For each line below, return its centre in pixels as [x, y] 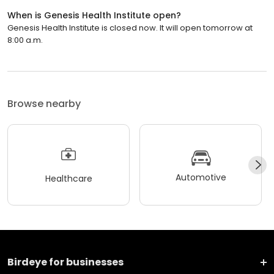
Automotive [201, 177]
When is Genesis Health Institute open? [94, 16]
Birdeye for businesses [65, 262]
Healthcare [68, 178]
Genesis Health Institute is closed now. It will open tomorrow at [130, 28]
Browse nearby [44, 104]
